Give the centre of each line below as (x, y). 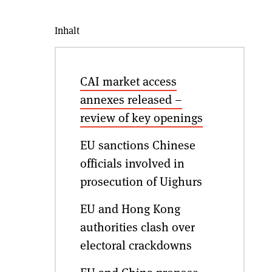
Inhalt (67, 30)
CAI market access (128, 81)
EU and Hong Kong (130, 208)
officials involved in (132, 163)
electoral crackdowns (136, 245)
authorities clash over (137, 226)
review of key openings (141, 117)
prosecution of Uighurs (141, 181)
